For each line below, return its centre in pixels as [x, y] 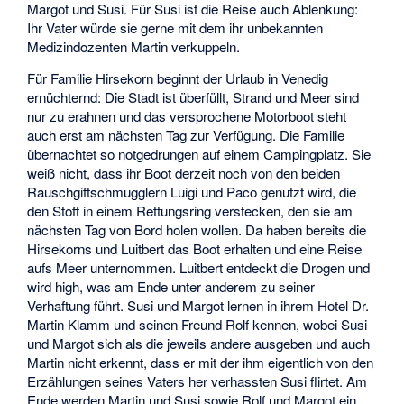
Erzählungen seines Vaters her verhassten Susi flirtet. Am [197, 381]
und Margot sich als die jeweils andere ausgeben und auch [199, 344]
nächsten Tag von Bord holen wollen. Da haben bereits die [197, 230]
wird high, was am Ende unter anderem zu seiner [171, 287]
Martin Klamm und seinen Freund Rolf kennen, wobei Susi [197, 325]
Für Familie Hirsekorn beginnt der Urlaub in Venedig [178, 78]
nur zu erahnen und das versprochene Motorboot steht [187, 116]
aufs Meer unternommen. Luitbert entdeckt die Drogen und [199, 268]
